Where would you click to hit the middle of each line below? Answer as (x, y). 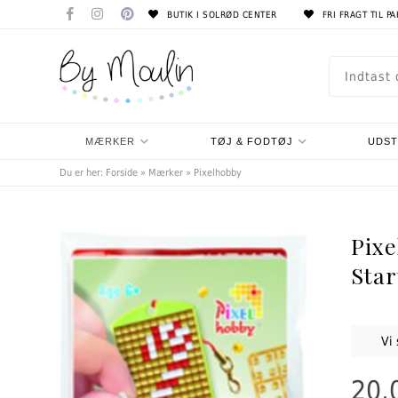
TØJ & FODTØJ (251, 141)
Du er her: (83, 173)
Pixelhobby (218, 173)
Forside (122, 173)
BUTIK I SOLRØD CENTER (220, 15)
